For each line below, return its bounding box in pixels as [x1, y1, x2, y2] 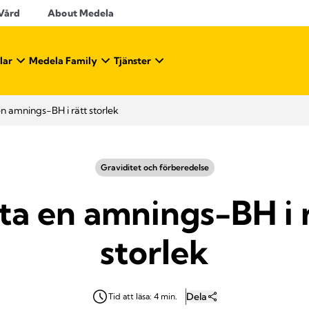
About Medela [48, 7, 114, 19]
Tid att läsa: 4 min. [108, 291, 177, 301]
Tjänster [114, 54, 151, 67]
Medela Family [29, 54, 97, 67]
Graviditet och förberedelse [100, 162, 209, 172]
